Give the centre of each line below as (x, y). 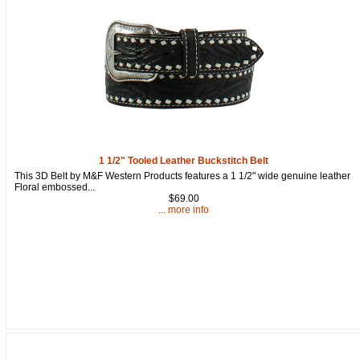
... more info (184, 209)
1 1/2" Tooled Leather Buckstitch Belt (184, 160)
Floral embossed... (55, 187)
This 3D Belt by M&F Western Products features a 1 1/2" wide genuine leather (182, 176)
